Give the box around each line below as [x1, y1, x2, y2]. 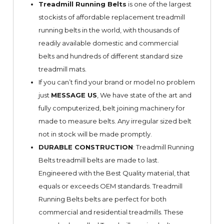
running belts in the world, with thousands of [38, 25, 179, 34]
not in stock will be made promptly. [38, 129, 152, 138]
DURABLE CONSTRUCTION [38, 142, 133, 151]
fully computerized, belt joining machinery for [38, 103, 185, 112]
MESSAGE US [50, 90, 97, 99]
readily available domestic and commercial [38, 38, 178, 47]
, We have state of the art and [96, 90, 191, 99]
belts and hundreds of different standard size [38, 51, 183, 60]
